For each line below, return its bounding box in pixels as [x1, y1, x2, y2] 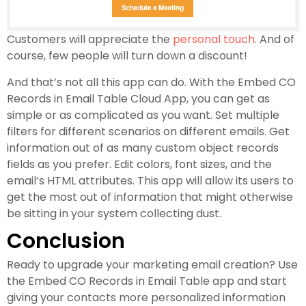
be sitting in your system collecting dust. [7, 205, 221, 221]
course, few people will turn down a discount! [7, 47, 247, 64]
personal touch [173, 31, 255, 47]
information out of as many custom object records [7, 139, 279, 156]
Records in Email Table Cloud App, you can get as [7, 90, 270, 107]
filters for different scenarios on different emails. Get [7, 123, 290, 139]
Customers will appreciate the [7, 31, 173, 47]
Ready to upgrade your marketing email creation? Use [7, 256, 298, 273]
